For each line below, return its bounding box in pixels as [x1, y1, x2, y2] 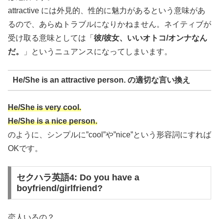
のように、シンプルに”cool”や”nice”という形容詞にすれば [8, 130, 211, 139]
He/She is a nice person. [8, 116, 97, 125]
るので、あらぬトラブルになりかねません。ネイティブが [8, 20, 211, 29]
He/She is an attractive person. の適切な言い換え [12, 76, 190, 85]
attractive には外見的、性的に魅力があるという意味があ [8, 6, 205, 15]
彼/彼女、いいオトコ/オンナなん [94, 34, 207, 43]
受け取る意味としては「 [8, 34, 94, 43]
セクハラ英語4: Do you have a [16, 173, 139, 183]
